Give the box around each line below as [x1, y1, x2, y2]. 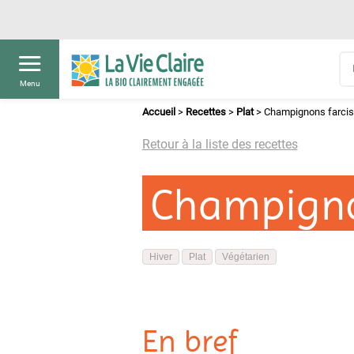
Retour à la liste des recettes [141, 137, 298, 152]
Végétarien [221, 251, 269, 262]
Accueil [141, 106, 175, 118]
